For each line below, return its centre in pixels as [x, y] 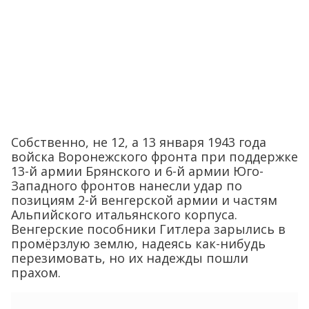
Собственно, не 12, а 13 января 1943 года [139, 142]
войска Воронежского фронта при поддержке [154, 157]
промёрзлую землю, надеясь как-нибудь [138, 244]
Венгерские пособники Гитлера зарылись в [148, 229]
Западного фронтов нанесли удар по [127, 186]
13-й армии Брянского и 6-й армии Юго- [137, 171]
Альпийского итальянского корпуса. [124, 215]
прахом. [36, 273]
